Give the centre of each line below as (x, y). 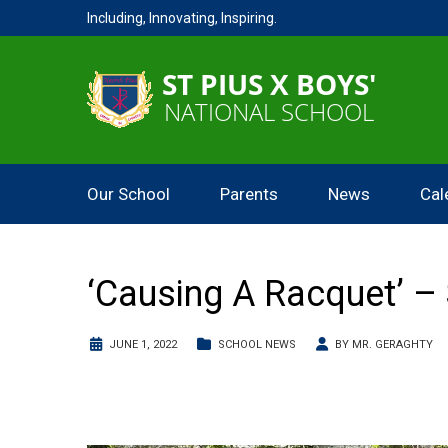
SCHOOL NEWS (257, 344)
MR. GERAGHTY (392, 344)
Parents (249, 194)
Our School (128, 194)
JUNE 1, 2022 (143, 344)
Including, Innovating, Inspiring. (182, 18)
